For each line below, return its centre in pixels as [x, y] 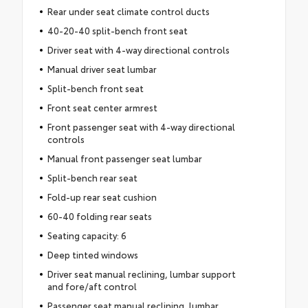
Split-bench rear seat [92, 178]
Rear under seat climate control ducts [128, 11]
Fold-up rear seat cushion [102, 197]
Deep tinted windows [92, 255]
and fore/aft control [92, 286]
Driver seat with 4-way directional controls [138, 50]
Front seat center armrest [102, 108]
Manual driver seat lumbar [102, 69]
